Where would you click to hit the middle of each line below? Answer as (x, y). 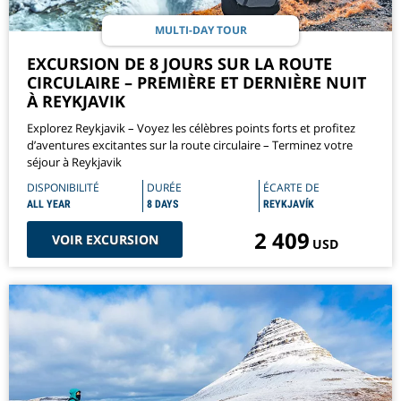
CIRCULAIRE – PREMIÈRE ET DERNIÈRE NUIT (196, 83)
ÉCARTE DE (291, 188)
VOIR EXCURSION (105, 240)
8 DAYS (163, 205)
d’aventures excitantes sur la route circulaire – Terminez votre (190, 145)
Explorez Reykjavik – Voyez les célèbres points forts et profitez (191, 128)
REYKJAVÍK (288, 205)
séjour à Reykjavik (74, 162)
